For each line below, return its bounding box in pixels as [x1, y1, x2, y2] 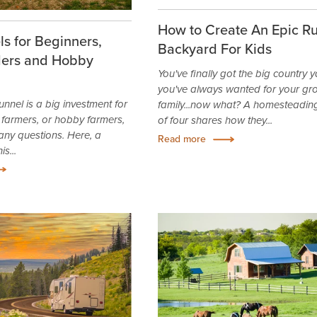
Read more [157, 132, 206, 146]
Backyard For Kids [157, 38, 272, 59]
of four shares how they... [157, 113, 272, 129]
